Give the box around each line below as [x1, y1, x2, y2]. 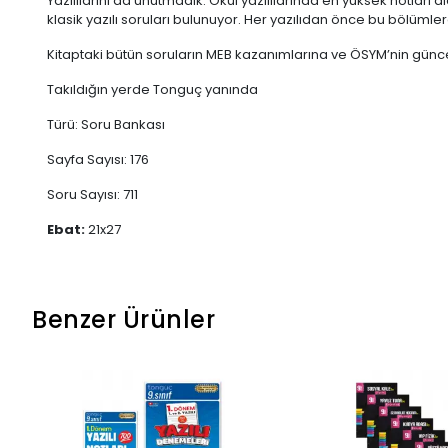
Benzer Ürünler [32, 303, 215, 337]
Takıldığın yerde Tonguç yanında [47, 80, 258, 100]
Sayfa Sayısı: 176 [47, 150, 149, 170]
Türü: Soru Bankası [47, 115, 165, 135]
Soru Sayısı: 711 [47, 185, 138, 205]
